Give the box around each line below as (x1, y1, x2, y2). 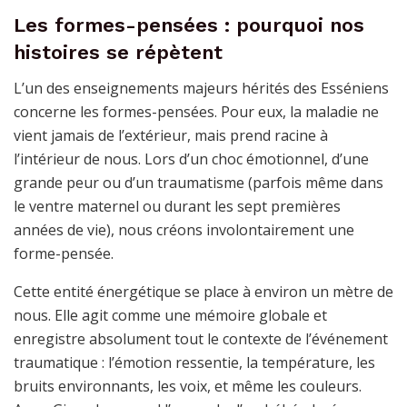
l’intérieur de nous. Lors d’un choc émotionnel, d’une (14, 148, 369, 169)
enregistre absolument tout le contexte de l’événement (14, 328, 388, 349)
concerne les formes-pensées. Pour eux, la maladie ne (14, 101, 379, 122)
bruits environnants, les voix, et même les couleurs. (14, 375, 362, 396)
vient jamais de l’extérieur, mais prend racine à (14, 124, 328, 145)
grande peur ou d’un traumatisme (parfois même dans (14, 172, 383, 193)
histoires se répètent (14, 40, 223, 64)
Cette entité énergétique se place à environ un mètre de (14, 281, 393, 302)
